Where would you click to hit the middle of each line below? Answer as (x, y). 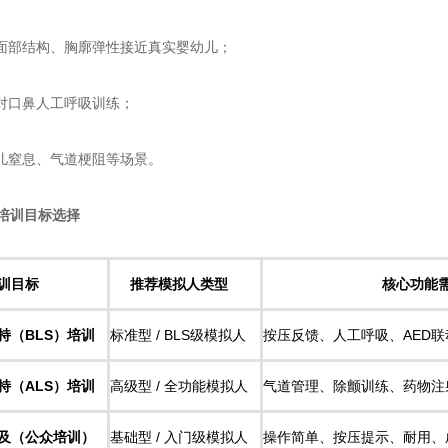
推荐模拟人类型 (179, 284)
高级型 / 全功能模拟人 (179, 386)
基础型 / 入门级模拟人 (179, 437)
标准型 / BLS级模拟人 (178, 335)
